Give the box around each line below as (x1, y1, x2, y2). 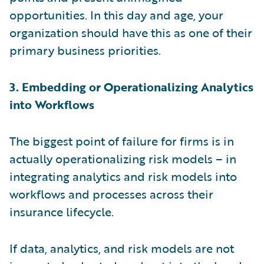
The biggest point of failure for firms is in (9, 131, 234, 150)
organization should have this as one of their (9, 23, 252, 41)
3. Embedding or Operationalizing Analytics (9, 77, 253, 95)
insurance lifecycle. (9, 202, 114, 220)
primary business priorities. (9, 41, 161, 59)
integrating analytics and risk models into (9, 167, 237, 185)
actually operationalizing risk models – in (9, 149, 236, 167)
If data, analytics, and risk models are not (9, 239, 234, 257)
